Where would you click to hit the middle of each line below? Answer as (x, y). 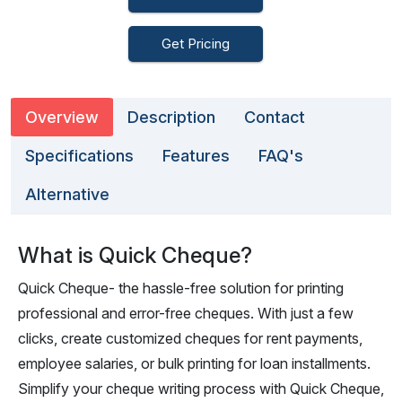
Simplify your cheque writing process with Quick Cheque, (201, 389)
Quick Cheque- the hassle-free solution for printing (181, 288)
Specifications (79, 156)
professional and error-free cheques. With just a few (186, 313)
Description (171, 117)
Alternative (67, 194)
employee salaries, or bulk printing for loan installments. (194, 363)
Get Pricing (196, 44)
